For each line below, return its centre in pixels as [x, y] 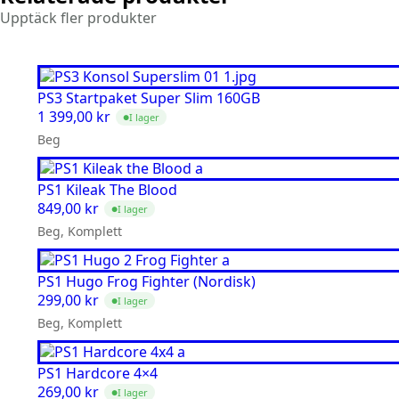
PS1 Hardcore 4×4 [98, 374]
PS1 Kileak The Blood [107, 190]
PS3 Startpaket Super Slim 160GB [149, 98]
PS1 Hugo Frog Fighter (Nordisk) [147, 282]
